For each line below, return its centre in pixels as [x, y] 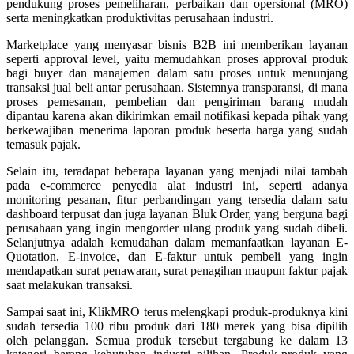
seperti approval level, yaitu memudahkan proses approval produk [177, 58]
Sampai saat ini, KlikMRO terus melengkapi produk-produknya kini [177, 311]
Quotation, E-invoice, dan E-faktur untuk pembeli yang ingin [177, 256]
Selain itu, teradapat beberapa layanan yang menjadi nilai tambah [177, 171]
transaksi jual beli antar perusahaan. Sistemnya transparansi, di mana [177, 87]
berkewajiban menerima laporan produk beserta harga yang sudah [177, 130]
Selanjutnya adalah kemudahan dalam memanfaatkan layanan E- [177, 242]
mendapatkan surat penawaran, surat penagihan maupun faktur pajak [177, 270]
